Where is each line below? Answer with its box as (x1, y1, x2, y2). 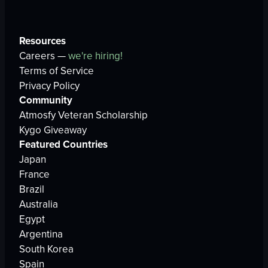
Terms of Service (19, 63, 94, 79)
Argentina (19, 227, 63, 242)
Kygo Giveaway (19, 123, 87, 138)
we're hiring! (68, 48, 123, 64)
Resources (19, 33, 66, 49)
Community (19, 93, 72, 108)
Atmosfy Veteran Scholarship (19, 108, 148, 123)
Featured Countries (19, 137, 108, 153)
